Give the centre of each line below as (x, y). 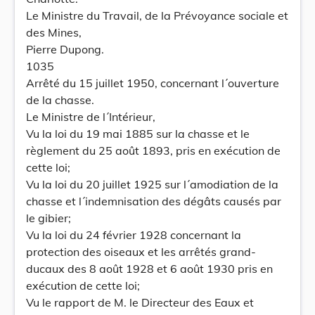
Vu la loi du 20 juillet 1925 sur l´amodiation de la (152, 184)
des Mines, (54, 32)
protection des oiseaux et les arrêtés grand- (141, 252)
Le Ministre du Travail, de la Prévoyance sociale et (157, 15)
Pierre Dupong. (65, 49)
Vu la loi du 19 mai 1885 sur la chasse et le (138, 134)
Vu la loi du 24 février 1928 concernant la (134, 235)
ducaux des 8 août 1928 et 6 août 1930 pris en (149, 269)
